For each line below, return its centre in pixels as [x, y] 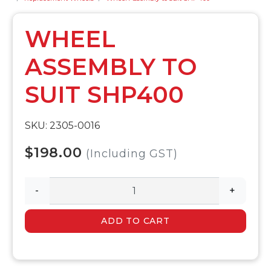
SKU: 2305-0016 [62, 125]
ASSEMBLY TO [111, 67]
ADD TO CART [135, 221]
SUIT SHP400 [104, 94]
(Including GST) [132, 153]
